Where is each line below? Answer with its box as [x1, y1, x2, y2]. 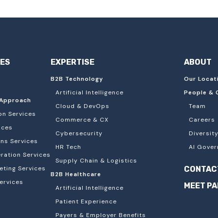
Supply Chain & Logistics [55, 157, 137, 165]
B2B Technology [51, 75, 103, 83]
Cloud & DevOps [55, 102, 109, 110]
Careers [189, 116, 215, 124]
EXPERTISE [51, 57, 94, 67]
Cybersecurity [55, 129, 103, 138]
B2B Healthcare [51, 170, 101, 179]
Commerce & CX [55, 116, 109, 124]
